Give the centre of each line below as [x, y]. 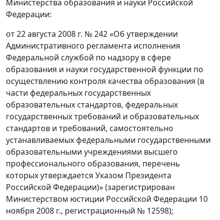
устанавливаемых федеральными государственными [108, 140]
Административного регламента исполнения [93, 46]
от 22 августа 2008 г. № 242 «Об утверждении [92, 34]
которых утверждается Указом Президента [89, 175]
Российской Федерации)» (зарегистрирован [90, 187]
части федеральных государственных [78, 93]
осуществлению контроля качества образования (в [105, 81]
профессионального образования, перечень [93, 164]
